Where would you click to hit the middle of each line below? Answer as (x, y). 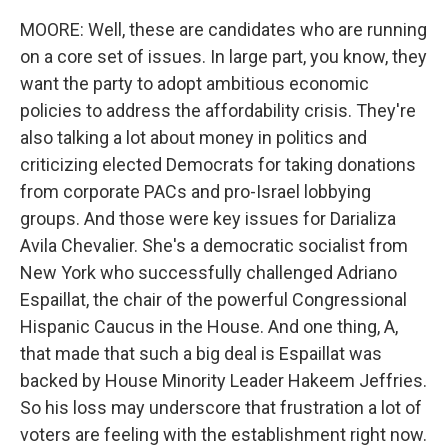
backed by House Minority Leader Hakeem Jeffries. (223, 380)
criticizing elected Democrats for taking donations (218, 164)
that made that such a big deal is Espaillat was (201, 353)
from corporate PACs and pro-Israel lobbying (195, 191)
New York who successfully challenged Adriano (208, 272)
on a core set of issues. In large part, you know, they (223, 56)
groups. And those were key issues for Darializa (208, 218)
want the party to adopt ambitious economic (194, 83)
